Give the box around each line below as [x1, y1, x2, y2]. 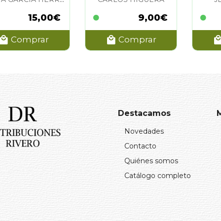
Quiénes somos [124, 156, 178, 165]
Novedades [124, 126, 164, 136]
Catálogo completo [124, 171, 191, 180]
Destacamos [118, 108, 171, 118]
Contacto [124, 141, 156, 150]
